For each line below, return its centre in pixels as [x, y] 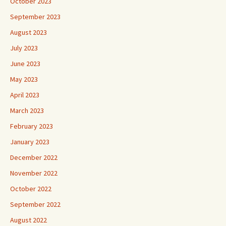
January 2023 [30, 142]
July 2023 [24, 48]
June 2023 [25, 64]
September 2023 [35, 17]
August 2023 [29, 33]
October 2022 [31, 189]
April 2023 [25, 95]
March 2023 [27, 111]
